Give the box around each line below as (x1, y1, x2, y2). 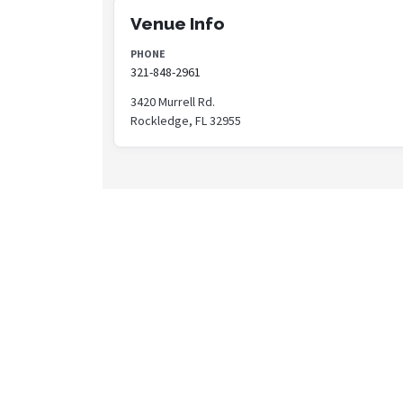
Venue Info (130, 13, 225, 33)
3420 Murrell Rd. (130, 93, 215, 110)
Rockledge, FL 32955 (130, 112, 241, 129)
